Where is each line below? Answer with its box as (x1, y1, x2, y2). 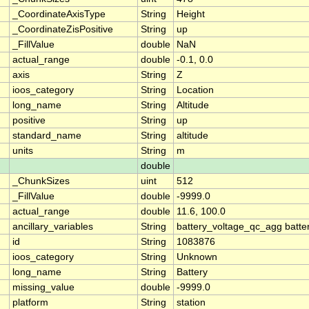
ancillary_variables (12, 221, 93, 232)
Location (177, 85, 214, 96)
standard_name (12, 130, 81, 141)
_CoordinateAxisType (12, 9, 106, 20)
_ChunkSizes (12, 176, 70, 187)
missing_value (12, 282, 74, 293)
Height (177, 9, 205, 20)
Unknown (177, 252, 217, 263)
